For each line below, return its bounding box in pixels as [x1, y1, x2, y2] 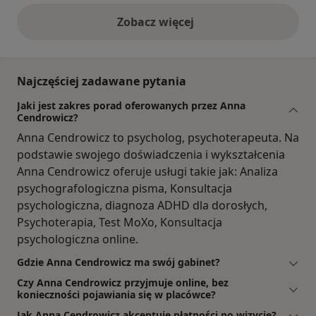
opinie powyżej [157, 21, 241, 37]
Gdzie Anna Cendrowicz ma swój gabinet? [17, 255, 220, 269]
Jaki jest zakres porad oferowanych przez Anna [17, 99, 245, 113]
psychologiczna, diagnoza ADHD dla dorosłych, [17, 197, 267, 214]
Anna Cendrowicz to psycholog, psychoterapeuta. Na [17, 130, 299, 146]
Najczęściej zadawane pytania [17, 73, 186, 90]
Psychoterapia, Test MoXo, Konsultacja [17, 214, 222, 231]
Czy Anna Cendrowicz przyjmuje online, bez [17, 276, 229, 290]
